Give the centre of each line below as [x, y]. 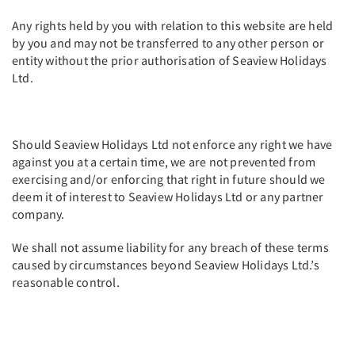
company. [40, 214]
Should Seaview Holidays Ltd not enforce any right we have [172, 144]
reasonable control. [67, 282]
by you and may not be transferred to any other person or [168, 43]
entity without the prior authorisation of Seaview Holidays [170, 60]
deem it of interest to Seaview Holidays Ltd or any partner [168, 197]
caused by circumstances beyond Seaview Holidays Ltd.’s [166, 265]
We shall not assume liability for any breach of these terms [170, 247]
